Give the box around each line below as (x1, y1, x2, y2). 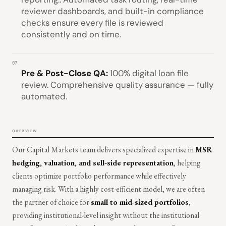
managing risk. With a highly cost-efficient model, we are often (12, 183, 205, 194)
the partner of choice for (12, 196, 91, 207)
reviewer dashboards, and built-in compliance (21, 5, 204, 17)
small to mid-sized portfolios (91, 196, 189, 207)
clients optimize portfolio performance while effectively (12, 170, 186, 181)
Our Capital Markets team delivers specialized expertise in (12, 144, 195, 155)
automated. (21, 91, 67, 102)
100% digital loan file (110, 68, 189, 79)
